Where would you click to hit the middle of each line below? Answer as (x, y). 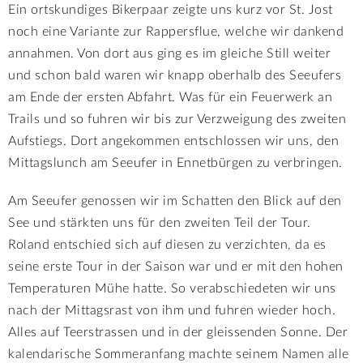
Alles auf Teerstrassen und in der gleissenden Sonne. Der (178, 332)
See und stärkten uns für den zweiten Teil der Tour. (160, 222)
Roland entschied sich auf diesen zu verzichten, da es (167, 244)
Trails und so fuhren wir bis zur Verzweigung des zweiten (177, 119)
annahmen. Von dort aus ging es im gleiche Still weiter (169, 53)
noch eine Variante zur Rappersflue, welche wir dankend (176, 31)
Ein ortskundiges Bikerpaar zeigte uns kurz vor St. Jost (171, 9)
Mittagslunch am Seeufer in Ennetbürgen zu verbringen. (177, 162)
